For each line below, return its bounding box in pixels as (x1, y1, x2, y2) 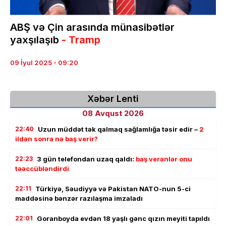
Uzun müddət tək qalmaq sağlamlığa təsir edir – (38, 125, 199, 134)
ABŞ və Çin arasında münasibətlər (10, 21, 175, 34)
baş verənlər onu (136, 155, 192, 163)
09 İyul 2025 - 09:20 (10, 59, 78, 67)
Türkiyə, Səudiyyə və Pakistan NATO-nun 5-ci (35, 185, 191, 193)
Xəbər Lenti (87, 93, 139, 104)
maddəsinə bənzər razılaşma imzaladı (15, 194, 143, 203)
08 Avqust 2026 (82, 108, 144, 119)
